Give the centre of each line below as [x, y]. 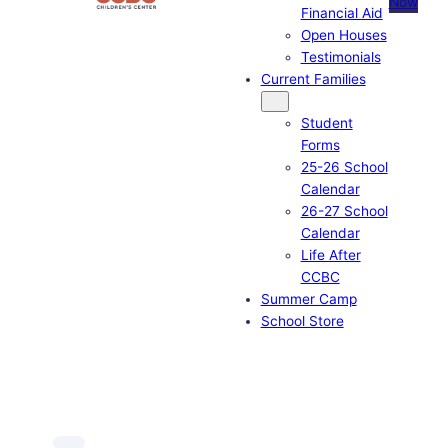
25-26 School [344, 166]
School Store [302, 320]
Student [326, 122]
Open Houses [343, 34]
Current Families [313, 78]
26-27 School [344, 210]
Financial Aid [341, 12]
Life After [330, 254]
